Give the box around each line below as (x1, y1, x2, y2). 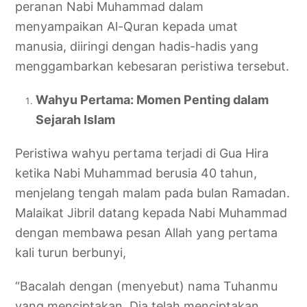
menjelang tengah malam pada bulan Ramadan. (15, 185, 291, 200)
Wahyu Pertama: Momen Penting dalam (36, 92, 269, 107)
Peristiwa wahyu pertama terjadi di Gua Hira (15, 145, 269, 160)
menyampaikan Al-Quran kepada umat (15, 19, 238, 34)
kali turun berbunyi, (15, 245, 127, 260)
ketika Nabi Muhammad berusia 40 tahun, (15, 165, 258, 180)
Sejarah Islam (36, 112, 116, 127)
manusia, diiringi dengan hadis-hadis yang (15, 38, 259, 53)
